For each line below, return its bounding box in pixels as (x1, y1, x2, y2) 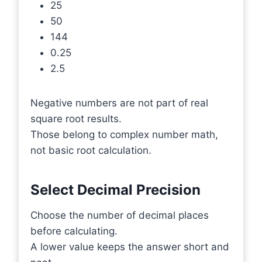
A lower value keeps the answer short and (30, 241, 229, 253)
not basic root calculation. (30, 144, 151, 156)
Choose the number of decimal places (30, 209, 209, 221)
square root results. (30, 113, 122, 125)
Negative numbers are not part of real (30, 97, 208, 109)
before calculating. (30, 225, 118, 237)
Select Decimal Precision (30, 181, 201, 198)
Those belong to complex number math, (30, 129, 218, 140)
